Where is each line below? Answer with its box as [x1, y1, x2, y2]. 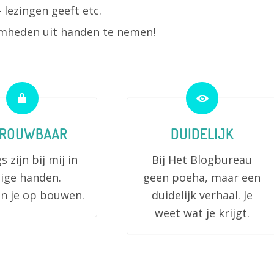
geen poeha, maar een [143, 170, 261, 185]
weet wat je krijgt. [154, 206, 250, 220]
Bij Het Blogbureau [152, 152, 253, 167]
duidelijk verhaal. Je [151, 188, 253, 202]
